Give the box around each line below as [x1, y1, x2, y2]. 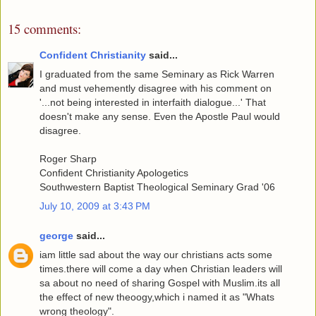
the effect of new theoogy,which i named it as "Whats [39, 291, 274, 303]
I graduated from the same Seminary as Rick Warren [39, 68, 274, 80]
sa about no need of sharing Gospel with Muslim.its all [39, 276, 280, 288]
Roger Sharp [39, 152, 97, 164]
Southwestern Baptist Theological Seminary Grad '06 [39, 181, 275, 193]
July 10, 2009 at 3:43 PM [39, 200, 150, 212]
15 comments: [8, 20, 81, 38]
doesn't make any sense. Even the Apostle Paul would [39, 110, 280, 122]
